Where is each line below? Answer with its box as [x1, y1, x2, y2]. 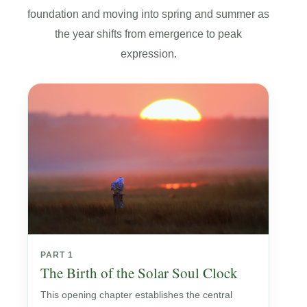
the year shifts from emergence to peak [55, 27, 242, 40]
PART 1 [40, 249, 73, 260]
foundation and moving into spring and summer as [27, 8, 269, 20]
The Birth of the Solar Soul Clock [40, 262, 238, 282]
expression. [120, 47, 177, 60]
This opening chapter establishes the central [40, 288, 232, 300]
